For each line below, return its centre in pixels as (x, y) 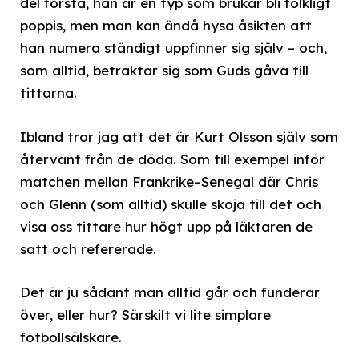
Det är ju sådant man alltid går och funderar (170, 292)
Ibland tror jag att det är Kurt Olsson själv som (179, 136)
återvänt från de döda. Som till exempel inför (172, 159)
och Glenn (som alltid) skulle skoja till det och (171, 204)
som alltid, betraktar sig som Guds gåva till (164, 71)
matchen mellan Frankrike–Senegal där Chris (169, 181)
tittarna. (48, 93)
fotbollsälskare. (71, 337)
